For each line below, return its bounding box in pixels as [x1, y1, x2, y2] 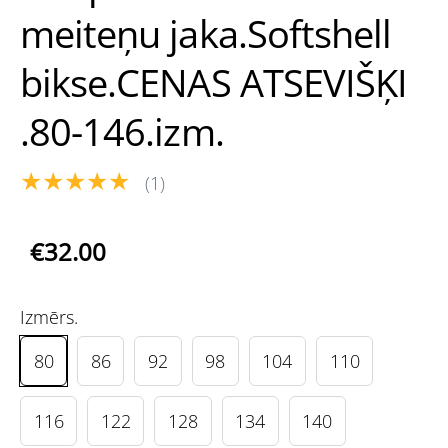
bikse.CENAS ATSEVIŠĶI [20, 57, 408, 109]
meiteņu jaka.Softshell [20, 8, 392, 60]
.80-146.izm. [20, 106, 224, 158]
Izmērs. [20, 304, 78, 329]
